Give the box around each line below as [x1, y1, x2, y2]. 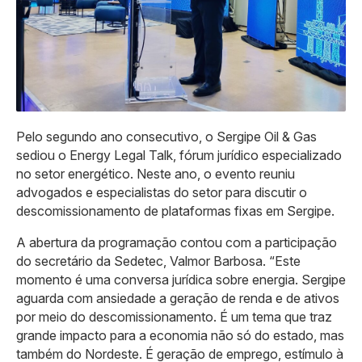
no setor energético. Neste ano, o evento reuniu [16, 166, 295, 183]
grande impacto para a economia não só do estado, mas [16, 327, 344, 344]
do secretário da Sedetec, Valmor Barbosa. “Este [16, 253, 301, 270]
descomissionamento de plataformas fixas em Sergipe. [16, 203, 335, 220]
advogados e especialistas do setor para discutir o [16, 184, 307, 201]
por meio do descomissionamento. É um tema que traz [16, 309, 332, 326]
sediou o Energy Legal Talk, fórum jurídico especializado [16, 147, 342, 164]
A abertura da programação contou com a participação [16, 234, 337, 251]
